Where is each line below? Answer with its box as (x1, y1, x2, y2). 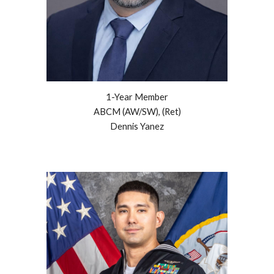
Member (133, 92, 168, 103)
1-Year (106, 92, 133, 103)
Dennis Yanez (110, 121, 164, 132)
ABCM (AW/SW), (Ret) (93, 106, 181, 117)
